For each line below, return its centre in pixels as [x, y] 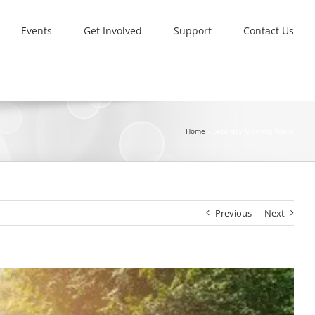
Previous [233, 213]
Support [193, 30]
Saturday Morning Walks [253, 131]
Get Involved [113, 30]
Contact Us [269, 30]
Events [37, 30]
